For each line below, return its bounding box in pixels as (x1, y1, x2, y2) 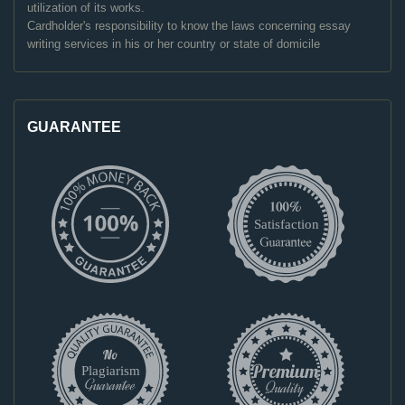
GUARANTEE (27, 119, 121, 136)
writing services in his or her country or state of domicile (27, 37, 320, 52)
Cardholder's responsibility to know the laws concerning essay (27, 19, 351, 33)
